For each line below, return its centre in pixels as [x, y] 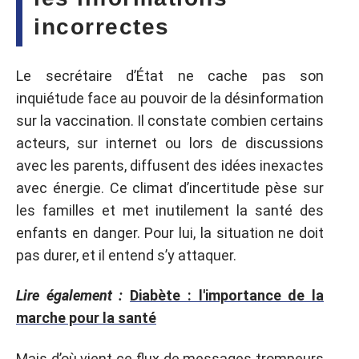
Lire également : [70, 295]
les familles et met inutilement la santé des [170, 210]
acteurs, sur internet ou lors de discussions [170, 143]
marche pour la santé [86, 318]
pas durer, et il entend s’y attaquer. [126, 255]
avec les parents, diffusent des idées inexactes [170, 165]
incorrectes [102, 27]
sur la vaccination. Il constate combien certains [170, 120]
